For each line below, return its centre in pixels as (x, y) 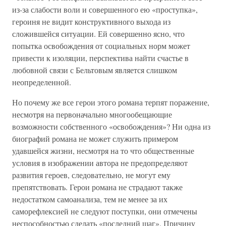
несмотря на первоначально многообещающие (92, 114)
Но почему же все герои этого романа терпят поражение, (111, 102)
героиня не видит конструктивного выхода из (91, 21)
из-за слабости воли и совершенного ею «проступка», (105, 9)
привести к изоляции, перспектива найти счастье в (100, 58)
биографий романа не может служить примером (95, 138)
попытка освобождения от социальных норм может (101, 46)
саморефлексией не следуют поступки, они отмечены (105, 211)
